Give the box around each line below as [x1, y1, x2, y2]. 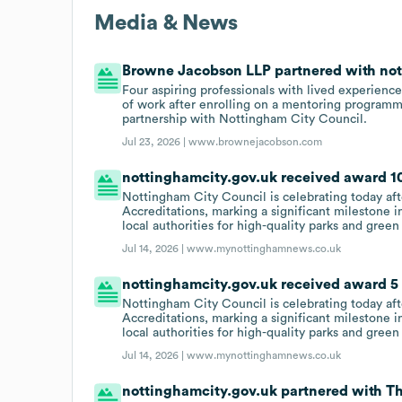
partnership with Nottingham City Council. [122, 112, 368, 126]
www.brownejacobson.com [188, 135, 323, 147]
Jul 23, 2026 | [122, 135, 189, 147]
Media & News [94, 12, 238, 34]
